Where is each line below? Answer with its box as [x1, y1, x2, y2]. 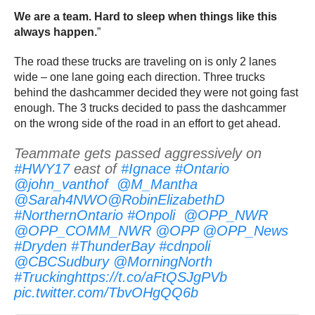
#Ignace [121, 160, 171, 176]
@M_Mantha [117, 176, 198, 192]
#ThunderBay [71, 238, 155, 254]
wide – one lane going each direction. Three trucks [14, 70, 265, 83]
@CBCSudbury [14, 253, 109, 269]
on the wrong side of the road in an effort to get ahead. [14, 117, 281, 129]
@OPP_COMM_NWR [14, 222, 151, 238]
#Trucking [14, 269, 75, 285]
